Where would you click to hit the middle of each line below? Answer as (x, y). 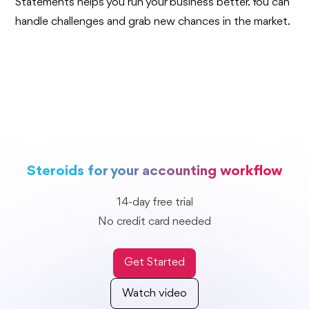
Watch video (154, 293)
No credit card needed (154, 221)
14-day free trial (154, 202)
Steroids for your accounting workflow (154, 171)
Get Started (154, 263)
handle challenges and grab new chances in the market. (153, 21)
